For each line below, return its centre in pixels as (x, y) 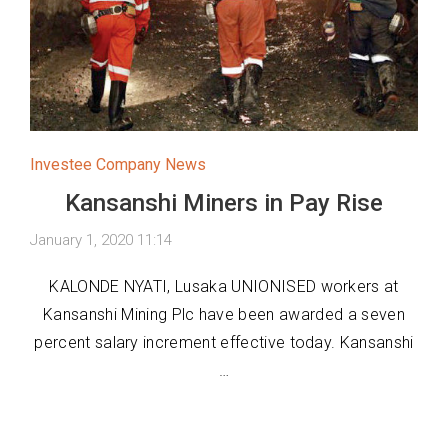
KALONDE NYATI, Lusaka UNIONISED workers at (224, 287)
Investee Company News (118, 165)
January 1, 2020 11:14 (101, 240)
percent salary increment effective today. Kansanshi (224, 343)
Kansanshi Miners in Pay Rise (224, 203)
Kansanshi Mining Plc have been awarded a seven (224, 315)
